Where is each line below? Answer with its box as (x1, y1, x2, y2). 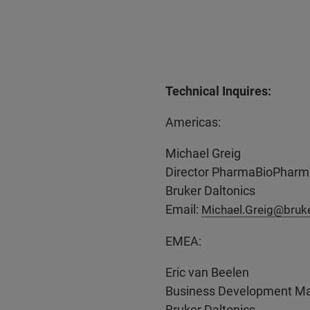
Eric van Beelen (165, 265, 249, 280)
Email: (165, 202, 201, 217)
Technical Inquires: (165, 84, 271, 98)
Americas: (165, 115, 221, 129)
